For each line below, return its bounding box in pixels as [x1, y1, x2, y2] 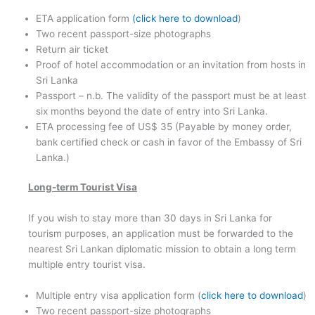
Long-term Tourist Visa [28, 181, 137, 193]
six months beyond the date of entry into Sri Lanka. [36, 105, 269, 117]
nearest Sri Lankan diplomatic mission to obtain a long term [28, 243, 296, 255]
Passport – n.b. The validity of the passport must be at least [36, 89, 307, 101]
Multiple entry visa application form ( [36, 289, 202, 301]
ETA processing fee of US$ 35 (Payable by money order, [36, 120, 292, 132]
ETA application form [36, 12, 133, 24]
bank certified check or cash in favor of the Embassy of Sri [36, 136, 302, 148]
